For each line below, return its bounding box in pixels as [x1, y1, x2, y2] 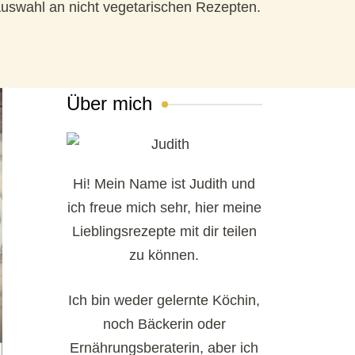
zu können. [129, 246, 200, 263]
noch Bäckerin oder [102, 315, 226, 332]
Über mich [66, 92, 152, 114]
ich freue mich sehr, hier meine [67, 199, 261, 216]
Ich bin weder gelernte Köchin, [68, 292, 261, 308]
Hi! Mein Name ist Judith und [73, 175, 256, 192]
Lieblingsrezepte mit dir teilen [71, 223, 257, 239]
